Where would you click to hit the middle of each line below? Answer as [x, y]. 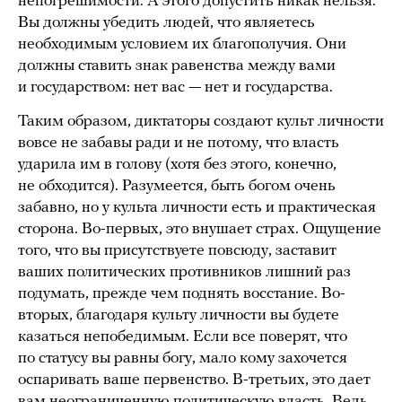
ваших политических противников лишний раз [184, 272]
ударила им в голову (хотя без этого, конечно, [177, 164]
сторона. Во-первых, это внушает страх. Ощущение [200, 229]
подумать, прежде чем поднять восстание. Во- [182, 293]
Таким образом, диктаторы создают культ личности [201, 121]
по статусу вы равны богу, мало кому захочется [183, 358]
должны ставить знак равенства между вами [177, 66]
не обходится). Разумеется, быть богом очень [177, 186]
